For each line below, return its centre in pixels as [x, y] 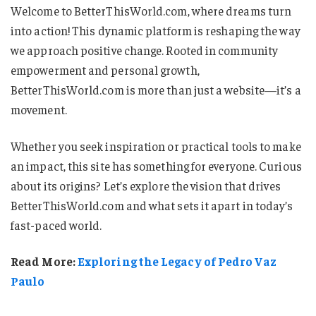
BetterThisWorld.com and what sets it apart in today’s [152, 205]
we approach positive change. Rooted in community [145, 50]
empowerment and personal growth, [105, 69]
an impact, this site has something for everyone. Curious [156, 165]
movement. [39, 109]
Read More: [44, 261]
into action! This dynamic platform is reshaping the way [156, 30]
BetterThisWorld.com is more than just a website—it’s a [156, 89]
